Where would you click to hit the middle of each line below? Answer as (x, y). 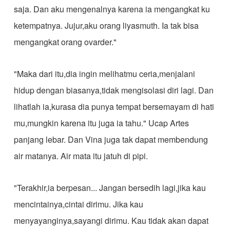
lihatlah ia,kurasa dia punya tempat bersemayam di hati (114, 107)
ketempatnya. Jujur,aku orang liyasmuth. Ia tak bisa (106, 25)
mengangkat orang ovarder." (65, 42)
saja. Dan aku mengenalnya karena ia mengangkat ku (112, 9)
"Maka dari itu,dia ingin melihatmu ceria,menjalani (104, 74)
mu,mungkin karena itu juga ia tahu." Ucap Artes (101, 123)
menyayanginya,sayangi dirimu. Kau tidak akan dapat (111, 221)
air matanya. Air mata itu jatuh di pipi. (81, 156)
